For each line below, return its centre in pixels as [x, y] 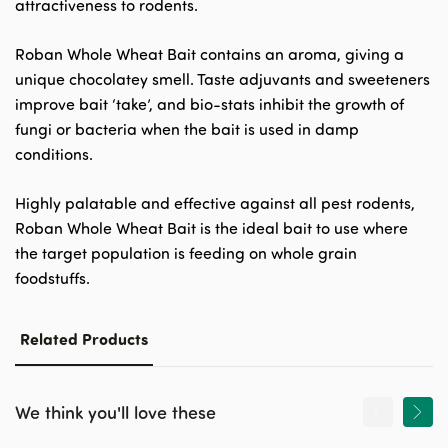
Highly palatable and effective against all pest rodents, [215, 203]
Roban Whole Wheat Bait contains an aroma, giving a [209, 54]
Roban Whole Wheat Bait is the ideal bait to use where [211, 228]
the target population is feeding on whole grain [186, 253]
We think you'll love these [115, 411]
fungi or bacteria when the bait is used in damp [187, 129]
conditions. [54, 154]
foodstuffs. [52, 278]
